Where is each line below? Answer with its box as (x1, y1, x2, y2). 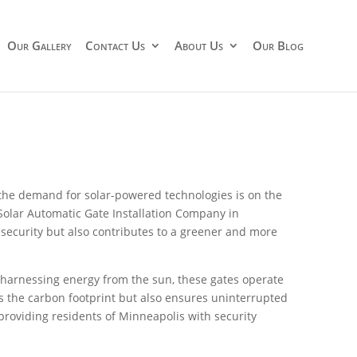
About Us (174, 37, 223, 53)
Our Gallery (6, 37, 72, 53)
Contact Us (84, 37, 145, 53)
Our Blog (252, 37, 304, 53)
